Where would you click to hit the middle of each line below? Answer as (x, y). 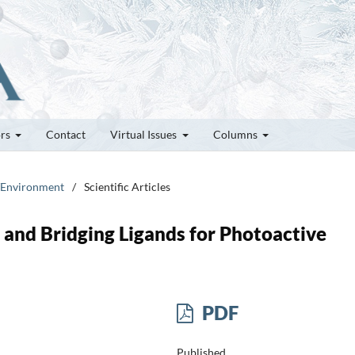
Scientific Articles (127, 186)
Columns (236, 134)
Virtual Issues (145, 134)
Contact (66, 134)
